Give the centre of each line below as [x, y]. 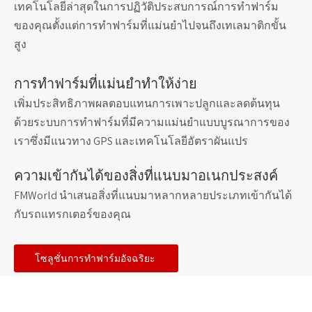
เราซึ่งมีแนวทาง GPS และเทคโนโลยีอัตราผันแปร [131, 141]
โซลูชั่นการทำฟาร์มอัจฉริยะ [96, 259]
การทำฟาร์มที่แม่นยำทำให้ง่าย [106, 84]
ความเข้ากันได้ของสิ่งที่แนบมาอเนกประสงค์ [146, 176]
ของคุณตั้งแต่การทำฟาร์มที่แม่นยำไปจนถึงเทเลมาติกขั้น [150, 26]
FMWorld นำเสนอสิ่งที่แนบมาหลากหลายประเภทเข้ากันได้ [153, 196]
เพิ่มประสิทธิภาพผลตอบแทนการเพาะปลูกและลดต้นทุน [147, 104]
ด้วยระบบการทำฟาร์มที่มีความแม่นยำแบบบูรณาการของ [152, 123]
